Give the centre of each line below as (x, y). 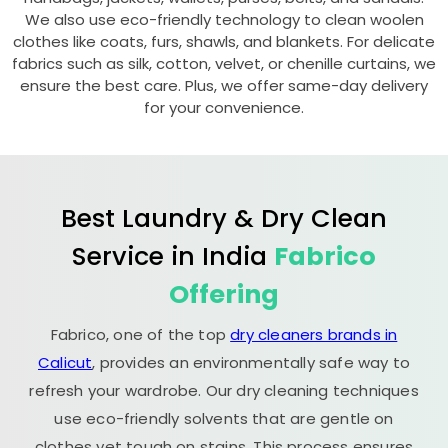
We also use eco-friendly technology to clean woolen (224, 19)
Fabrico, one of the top (140, 334)
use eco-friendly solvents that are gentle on (224, 418)
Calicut (65, 362)
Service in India (173, 256)
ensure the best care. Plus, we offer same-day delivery (224, 85)
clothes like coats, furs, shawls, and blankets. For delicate (224, 41)
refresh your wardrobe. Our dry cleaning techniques (224, 390)
